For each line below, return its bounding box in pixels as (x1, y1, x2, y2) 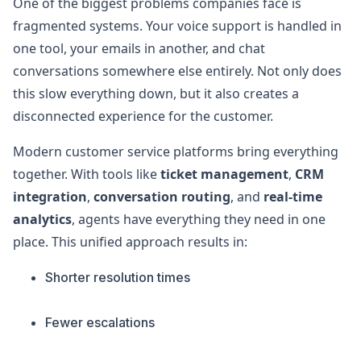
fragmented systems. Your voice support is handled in (13, 17, 342, 35)
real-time (263, 188, 322, 205)
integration (13, 188, 87, 205)
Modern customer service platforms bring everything (13, 143, 338, 160)
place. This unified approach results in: (13, 233, 247, 251)
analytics (13, 210, 72, 228)
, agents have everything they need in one (72, 210, 326, 228)
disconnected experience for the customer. (13, 107, 273, 125)
